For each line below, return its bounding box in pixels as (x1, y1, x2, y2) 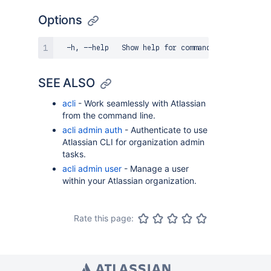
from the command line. (62, 110, 155, 120)
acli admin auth (62, 125, 122, 135)
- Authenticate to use (122, 125, 207, 135)
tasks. (62, 149, 86, 159)
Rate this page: (73, 213, 134, 223)
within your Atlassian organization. (62, 175, 197, 186)
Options (38, 13, 82, 27)
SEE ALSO (38, 76, 95, 90)
